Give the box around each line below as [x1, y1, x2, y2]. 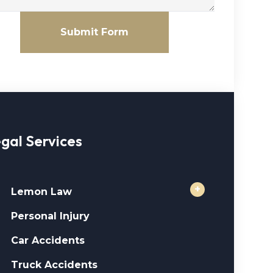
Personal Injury [11, 210, 90, 222]
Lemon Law [11, 186, 73, 197]
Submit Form [60, 26, 129, 38]
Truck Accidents [11, 259, 98, 271]
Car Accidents [11, 235, 85, 246]
